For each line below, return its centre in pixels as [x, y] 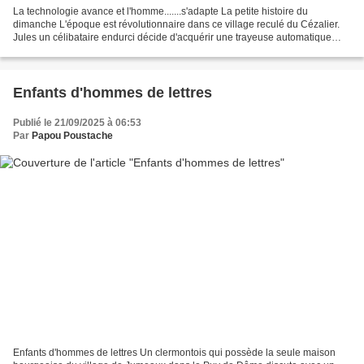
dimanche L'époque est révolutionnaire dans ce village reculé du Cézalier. [176, 24]
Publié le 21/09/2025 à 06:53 [77, 122]
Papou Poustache [72, 135]
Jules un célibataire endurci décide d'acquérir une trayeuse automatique [172, 37]
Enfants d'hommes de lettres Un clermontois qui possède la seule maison [174, 353]
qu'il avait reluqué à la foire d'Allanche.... [102, 50]
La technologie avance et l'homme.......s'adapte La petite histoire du [160, 11]
